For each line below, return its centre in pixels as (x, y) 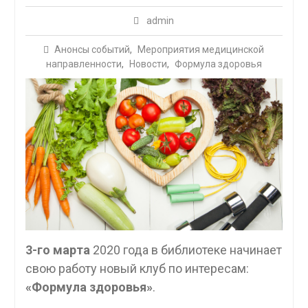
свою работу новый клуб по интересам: (137, 268)
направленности (84, 64)
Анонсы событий (92, 50)
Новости (148, 64)
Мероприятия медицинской (201, 50)
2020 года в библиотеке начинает (186, 250)
